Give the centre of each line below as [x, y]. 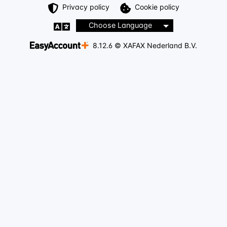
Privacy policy [86, 7]
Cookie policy [157, 7]
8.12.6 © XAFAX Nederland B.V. [145, 46]
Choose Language [120, 25]
